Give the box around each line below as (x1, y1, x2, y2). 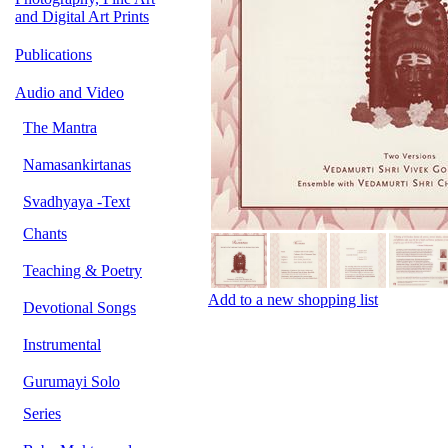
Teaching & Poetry (23, 262, 142, 279)
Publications (15, 46, 92, 63)
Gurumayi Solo (23, 373, 120, 390)
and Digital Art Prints (15, 8, 149, 25)
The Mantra (23, 119, 97, 136)
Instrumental (23, 336, 101, 353)
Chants (23, 225, 67, 242)
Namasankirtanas (23, 156, 131, 173)
